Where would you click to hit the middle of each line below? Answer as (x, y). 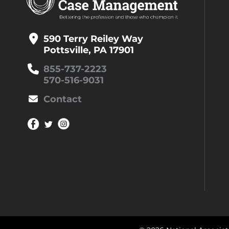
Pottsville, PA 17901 (89, 50)
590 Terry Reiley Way (93, 39)
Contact (63, 99)
